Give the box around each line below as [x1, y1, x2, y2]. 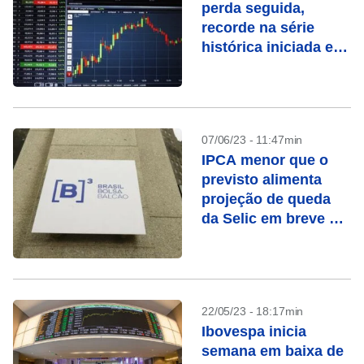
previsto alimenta [201, 171, 322, 188]
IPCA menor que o [201, 152, 328, 168]
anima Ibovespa [201, 230, 311, 246]
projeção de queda [201, 191, 331, 207]
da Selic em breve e [201, 210, 337, 227]
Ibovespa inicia [201, 323, 306, 340]
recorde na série [201, 19, 314, 36]
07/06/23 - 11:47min [201, 133, 303, 146]
